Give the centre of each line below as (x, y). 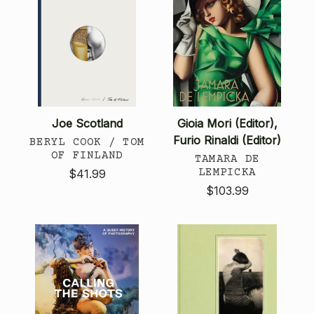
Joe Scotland (87, 123)
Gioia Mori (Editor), (227, 123)
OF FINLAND (87, 155)
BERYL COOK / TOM (87, 142)
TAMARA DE (227, 159)
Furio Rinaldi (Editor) (227, 140)
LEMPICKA (227, 172)
